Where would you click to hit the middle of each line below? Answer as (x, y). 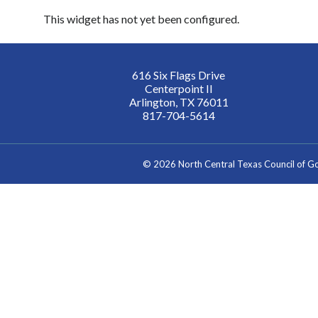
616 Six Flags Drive (179, 75)
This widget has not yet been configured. (141, 18)
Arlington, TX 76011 (179, 102)
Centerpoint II (179, 88)
